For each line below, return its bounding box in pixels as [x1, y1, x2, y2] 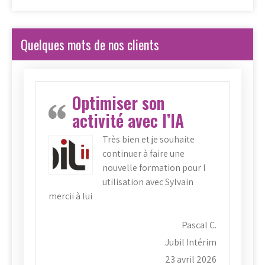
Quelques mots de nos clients [21, 34, 159, 54]
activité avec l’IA [72, 108, 184, 132]
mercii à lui [49, 189, 92, 202]
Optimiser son [72, 90, 164, 115]
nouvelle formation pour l [102, 161, 206, 174]
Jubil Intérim [165, 235, 216, 248]
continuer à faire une [102, 147, 185, 160]
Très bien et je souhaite [102, 132, 195, 146]
